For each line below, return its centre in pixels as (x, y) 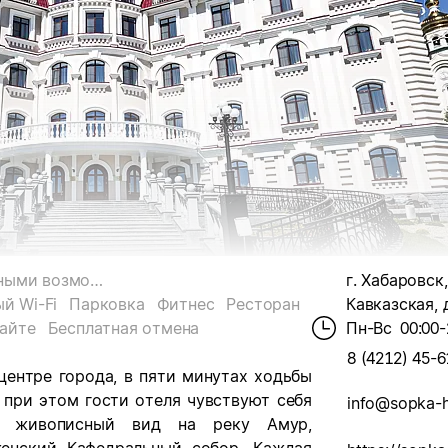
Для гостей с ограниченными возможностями (97, 280)
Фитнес (185, 304)
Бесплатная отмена (123, 328)
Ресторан (263, 304)
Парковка (107, 304)
